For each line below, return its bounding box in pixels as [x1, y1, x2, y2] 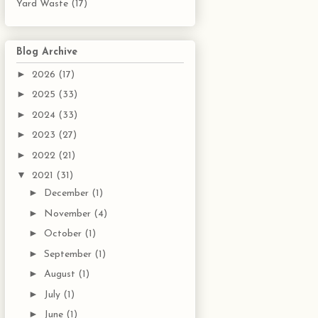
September [43, 248, 94, 260]
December [43, 188, 92, 199]
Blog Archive [16, 46, 77, 57]
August [43, 269, 78, 280]
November [43, 208, 94, 219]
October [43, 229, 84, 240]
